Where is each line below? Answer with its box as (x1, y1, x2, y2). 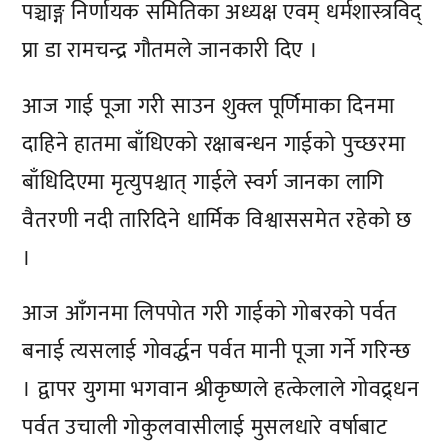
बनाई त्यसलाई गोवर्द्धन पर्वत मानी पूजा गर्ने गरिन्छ (22, 333, 411, 371)
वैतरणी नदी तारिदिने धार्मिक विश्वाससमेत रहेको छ (22, 201, 412, 239)
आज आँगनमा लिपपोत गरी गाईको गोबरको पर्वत (22, 295, 398, 333)
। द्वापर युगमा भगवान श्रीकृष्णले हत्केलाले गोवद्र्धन (22, 371, 420, 409)
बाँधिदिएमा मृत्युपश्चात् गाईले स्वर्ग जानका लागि (22, 163, 384, 201)
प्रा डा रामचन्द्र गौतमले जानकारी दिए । (22, 32, 319, 70)
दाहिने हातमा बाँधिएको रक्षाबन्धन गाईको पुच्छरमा (22, 125, 406, 163)
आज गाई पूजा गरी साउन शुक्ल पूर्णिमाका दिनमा (22, 87, 395, 125)
